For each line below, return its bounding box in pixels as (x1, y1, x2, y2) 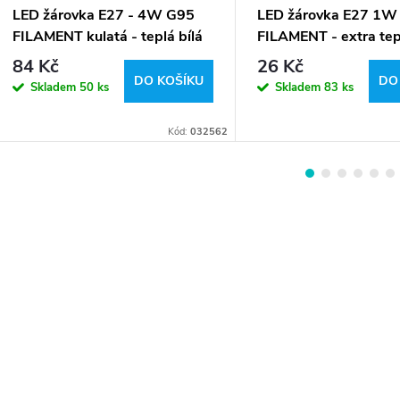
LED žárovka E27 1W (257, 5, 397, 26)
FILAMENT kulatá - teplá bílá (12, 27, 203, 47)
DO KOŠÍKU (134, 71, 204, 89)
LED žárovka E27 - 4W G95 (12, 5, 195, 26)
